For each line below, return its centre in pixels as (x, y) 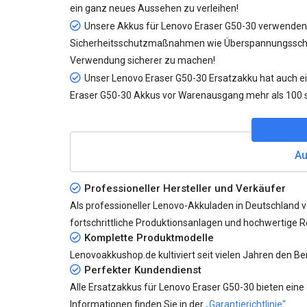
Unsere (101, 26)
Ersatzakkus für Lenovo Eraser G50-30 (171, 287)
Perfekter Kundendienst (143, 270)
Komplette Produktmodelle (149, 238)
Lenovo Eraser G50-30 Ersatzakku (185, 78)
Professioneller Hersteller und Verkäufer (185, 188)
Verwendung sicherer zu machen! (143, 60)
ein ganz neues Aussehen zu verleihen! (154, 8)
